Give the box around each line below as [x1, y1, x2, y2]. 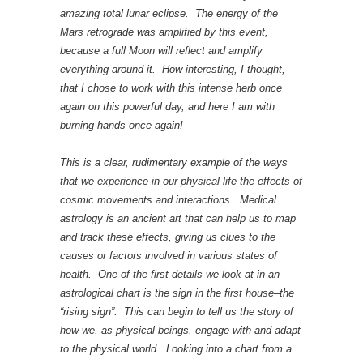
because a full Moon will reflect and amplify [60, 44, 263, 57]
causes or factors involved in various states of [60, 249, 277, 262]
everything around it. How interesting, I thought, [60, 62, 285, 75]
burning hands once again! [60, 118, 183, 131]
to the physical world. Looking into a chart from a [60, 342, 292, 355]
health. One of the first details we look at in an [60, 267, 280, 280]
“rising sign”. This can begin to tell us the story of [60, 305, 293, 318]
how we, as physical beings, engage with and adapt [60, 323, 301, 336]
